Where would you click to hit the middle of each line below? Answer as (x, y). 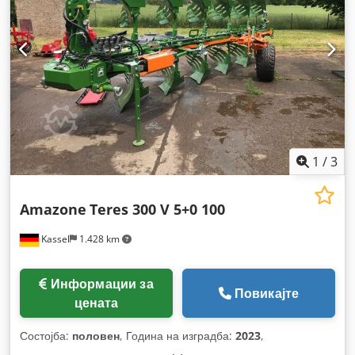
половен (96, 335)
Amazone (53, 209)
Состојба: (46, 335)
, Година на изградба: (177, 335)
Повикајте (267, 293)
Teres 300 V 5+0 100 (157, 209)
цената (96, 302)
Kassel (54, 239)
